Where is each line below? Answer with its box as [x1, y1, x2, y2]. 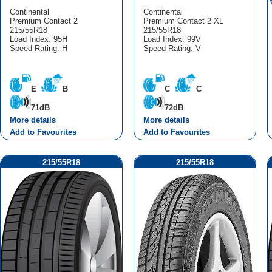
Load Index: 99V [143, 34, 201, 44]
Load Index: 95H [9, 34, 67, 44]
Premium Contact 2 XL [143, 16, 223, 25]
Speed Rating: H [9, 43, 67, 53]
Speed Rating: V [143, 43, 201, 53]
